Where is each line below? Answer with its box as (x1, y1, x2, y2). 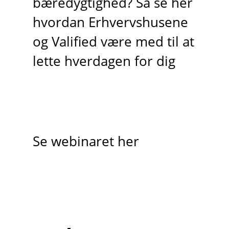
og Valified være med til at (32, 33, 194, 51)
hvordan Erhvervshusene (32, 13, 188, 32)
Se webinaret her (32, 132, 139, 150)
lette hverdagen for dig (32, 52, 175, 71)
